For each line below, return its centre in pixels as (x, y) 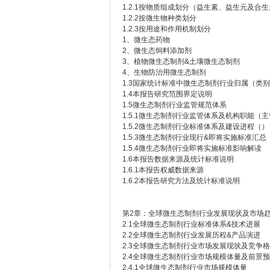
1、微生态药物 (146, 40)
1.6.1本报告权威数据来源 (163, 170)
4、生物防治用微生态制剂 (164, 72)
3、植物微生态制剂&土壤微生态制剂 (181, 61)
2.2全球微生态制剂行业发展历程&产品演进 (191, 235)
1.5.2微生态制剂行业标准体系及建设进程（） (196, 127)
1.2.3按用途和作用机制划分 (167, 29)
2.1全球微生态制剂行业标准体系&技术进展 (191, 224)
